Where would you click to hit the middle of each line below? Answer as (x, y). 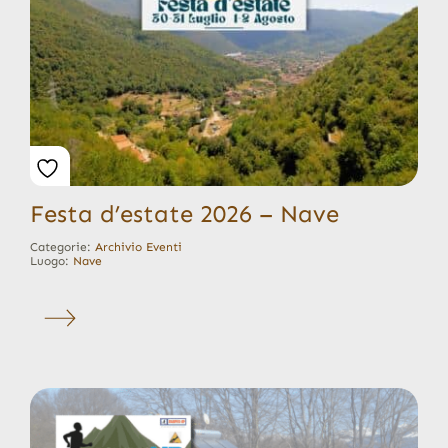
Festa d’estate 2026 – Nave (184, 213)
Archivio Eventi (138, 246)
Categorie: (62, 246)
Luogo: (51, 260)
